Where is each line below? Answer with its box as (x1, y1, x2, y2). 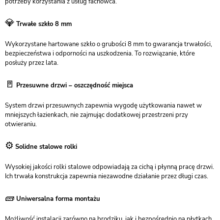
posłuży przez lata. (5, 58, 58, 67)
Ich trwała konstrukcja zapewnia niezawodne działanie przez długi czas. (5, 172, 208, 181)
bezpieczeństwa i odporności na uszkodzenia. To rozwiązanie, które (5, 49, 195, 58)
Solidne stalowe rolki (15, 142, 77, 151)
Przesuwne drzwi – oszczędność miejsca (16, 81, 133, 90)
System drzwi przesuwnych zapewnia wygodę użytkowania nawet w (5, 101, 202, 110)
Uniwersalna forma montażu (16, 194, 100, 203)
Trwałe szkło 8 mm (16, 20, 72, 28)
